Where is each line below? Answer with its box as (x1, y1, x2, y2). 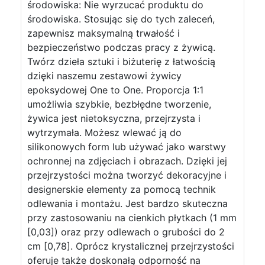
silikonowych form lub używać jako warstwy (27, 141, 226, 153)
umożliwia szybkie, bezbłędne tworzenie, (27, 98, 211, 110)
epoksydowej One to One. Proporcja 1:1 (27, 84, 203, 96)
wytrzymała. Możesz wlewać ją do (27, 127, 182, 138)
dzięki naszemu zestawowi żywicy (27, 70, 182, 82)
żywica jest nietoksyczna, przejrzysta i (27, 112, 201, 124)
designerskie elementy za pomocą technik (27, 183, 216, 195)
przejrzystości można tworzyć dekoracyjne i (27, 169, 227, 181)
